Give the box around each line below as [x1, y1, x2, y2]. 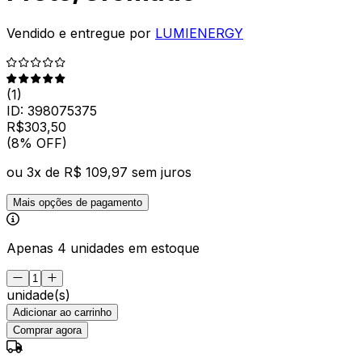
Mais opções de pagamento [13, 196, 142, 208]
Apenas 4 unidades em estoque [6, 239, 200, 256]
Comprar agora [13, 323, 82, 336]
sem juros [132, 163, 192, 180]
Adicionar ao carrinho [13, 305, 112, 318]
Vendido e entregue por [6, 24, 151, 41]
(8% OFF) [6, 134, 67, 151]
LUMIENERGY [155, 24, 243, 41]
